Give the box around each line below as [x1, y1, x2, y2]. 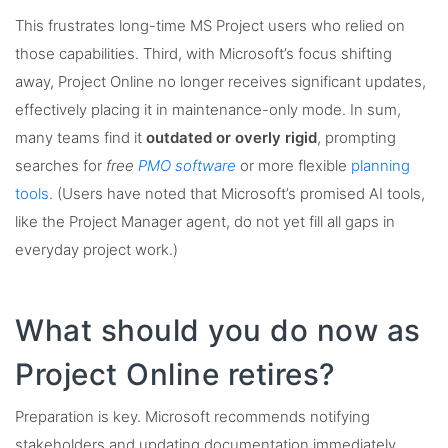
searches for [15, 156, 106, 175]
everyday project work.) [15, 240, 178, 259]
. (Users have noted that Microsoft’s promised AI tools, [49, 184, 425, 203]
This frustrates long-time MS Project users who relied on [15, 16, 405, 35]
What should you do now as [15, 311, 421, 348]
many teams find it [15, 128, 146, 147]
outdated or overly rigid [146, 128, 317, 147]
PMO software [138, 156, 236, 175]
